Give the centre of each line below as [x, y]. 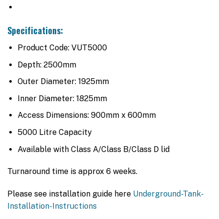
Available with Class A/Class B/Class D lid [93, 149]
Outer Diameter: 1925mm [63, 82]
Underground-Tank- [168, 194]
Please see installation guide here [70, 194]
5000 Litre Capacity [55, 132]
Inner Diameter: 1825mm [62, 98]
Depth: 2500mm [47, 65]
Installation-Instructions [52, 206]
